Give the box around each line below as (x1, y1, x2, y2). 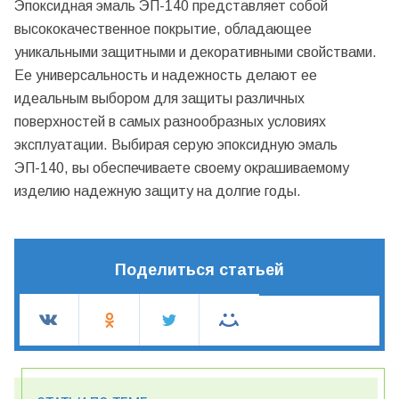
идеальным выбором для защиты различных (14, 91, 305, 107)
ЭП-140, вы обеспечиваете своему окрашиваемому (14, 160, 349, 176)
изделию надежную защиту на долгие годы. (14, 183, 301, 199)
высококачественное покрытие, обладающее (14, 21, 312, 37)
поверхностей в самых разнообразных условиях (14, 114, 326, 130)
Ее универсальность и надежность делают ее (14, 68, 317, 84)
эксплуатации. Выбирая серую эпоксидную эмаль (14, 137, 338, 153)
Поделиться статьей (115, 261, 284, 280)
